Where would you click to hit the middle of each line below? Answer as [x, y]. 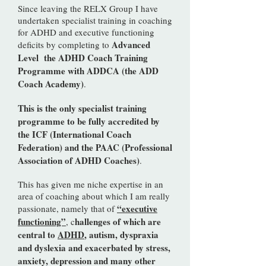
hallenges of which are [118, 221]
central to [38, 235]
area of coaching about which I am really [94, 196]
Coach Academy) [51, 84]
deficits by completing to [65, 45]
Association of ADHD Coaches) [79, 160]
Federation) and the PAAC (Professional [95, 147]
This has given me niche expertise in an [91, 184]
